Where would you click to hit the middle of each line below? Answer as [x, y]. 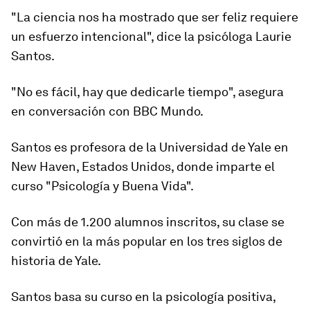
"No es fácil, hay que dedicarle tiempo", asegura [147, 92]
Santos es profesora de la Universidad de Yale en [150, 147]
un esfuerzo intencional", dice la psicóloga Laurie [151, 36]
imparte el [244, 166]
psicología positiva [218, 297]
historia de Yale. [56, 261]
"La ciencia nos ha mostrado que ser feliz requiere [155, 17]
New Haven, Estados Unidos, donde [112, 166]
